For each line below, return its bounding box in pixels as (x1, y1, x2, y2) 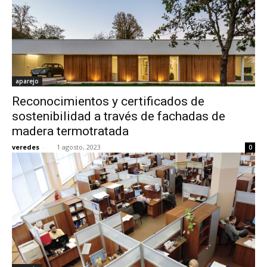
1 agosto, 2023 (57, 142, 101, 151)
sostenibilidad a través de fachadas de (12, 108, 225, 123)
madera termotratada (12, 123, 129, 138)
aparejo (15, 76, 39, 85)
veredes (12, 142, 39, 151)
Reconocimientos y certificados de (12, 94, 204, 108)
